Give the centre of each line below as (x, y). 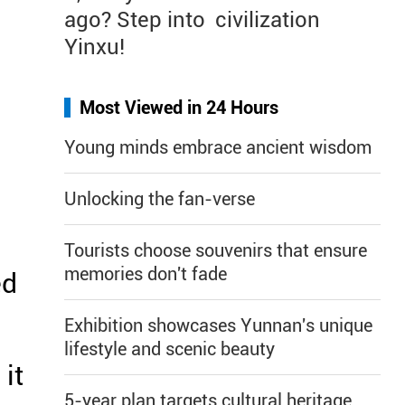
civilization (268, 20)
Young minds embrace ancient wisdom (218, 147)
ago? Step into (135, 20)
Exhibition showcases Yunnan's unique (218, 325)
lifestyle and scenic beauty (170, 349)
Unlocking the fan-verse (160, 199)
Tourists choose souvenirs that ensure (216, 250)
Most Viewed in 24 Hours (179, 108)
